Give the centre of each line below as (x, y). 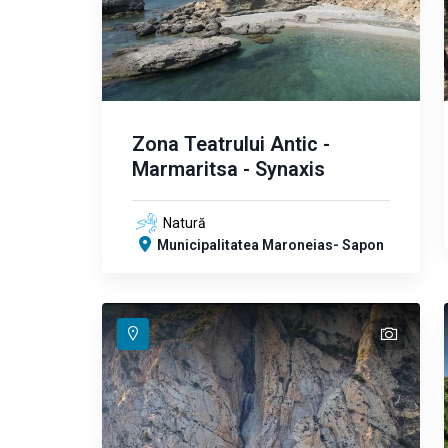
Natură (184, 223)
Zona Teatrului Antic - (231, 144)
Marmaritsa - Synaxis (228, 169)
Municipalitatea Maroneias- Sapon (270, 245)
